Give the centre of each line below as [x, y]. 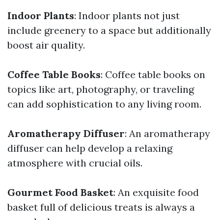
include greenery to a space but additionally [109, 30]
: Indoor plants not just [127, 15]
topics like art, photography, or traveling [101, 89]
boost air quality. [46, 45]
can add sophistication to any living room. [104, 104]
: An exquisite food [156, 192]
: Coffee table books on [153, 74]
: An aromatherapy [167, 133]
